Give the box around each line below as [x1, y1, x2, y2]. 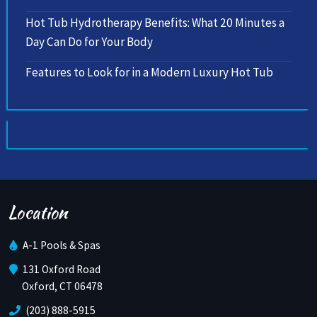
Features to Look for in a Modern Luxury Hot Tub [25, 64, 274, 81]
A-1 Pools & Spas [20, 238, 100, 253]
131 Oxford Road [20, 263, 100, 277]
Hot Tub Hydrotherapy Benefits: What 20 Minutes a [25, 15, 285, 31]
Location [8, 199, 68, 225]
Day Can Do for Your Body [25, 34, 154, 50]
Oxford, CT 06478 [22, 279, 103, 294]
